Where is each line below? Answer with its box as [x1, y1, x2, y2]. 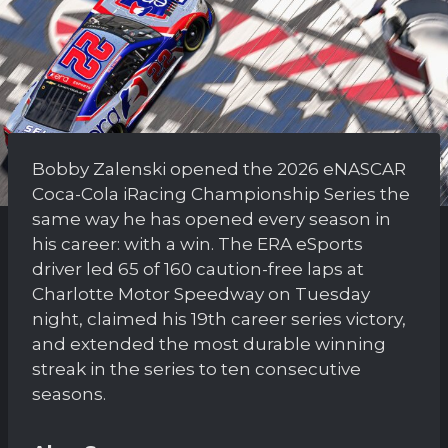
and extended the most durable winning [32, 333, 386, 354]
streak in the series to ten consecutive [32, 358, 361, 379]
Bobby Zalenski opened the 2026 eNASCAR [32, 158, 406, 179]
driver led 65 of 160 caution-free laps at [32, 258, 364, 279]
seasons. [32, 383, 106, 404]
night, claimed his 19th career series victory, [32, 308, 406, 329]
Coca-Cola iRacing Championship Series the [32, 183, 410, 204]
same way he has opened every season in [32, 208, 391, 229]
